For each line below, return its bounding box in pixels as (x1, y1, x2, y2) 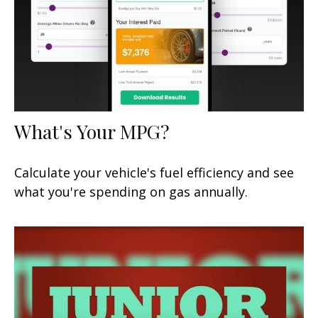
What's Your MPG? (14, 118, 170, 144)
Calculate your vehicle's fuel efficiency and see (14, 163, 294, 181)
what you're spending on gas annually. (14, 182, 248, 200)
